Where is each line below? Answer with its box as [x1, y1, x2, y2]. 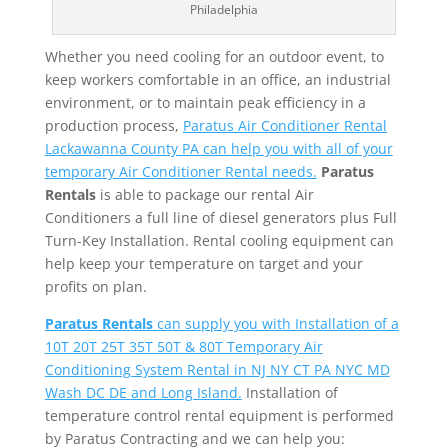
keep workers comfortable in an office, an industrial [44, 69, 391, 89]
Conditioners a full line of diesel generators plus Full [44, 207, 397, 227]
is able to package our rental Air [95, 184, 314, 204]
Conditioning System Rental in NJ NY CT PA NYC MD [44, 359, 390, 379]
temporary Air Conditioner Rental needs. [44, 161, 317, 181]
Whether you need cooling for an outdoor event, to [44, 46, 384, 66]
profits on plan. [44, 276, 147, 296]
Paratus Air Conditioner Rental [182, 115, 387, 135]
